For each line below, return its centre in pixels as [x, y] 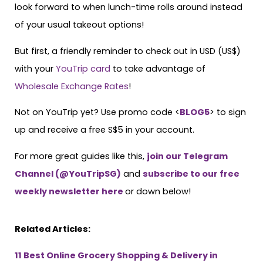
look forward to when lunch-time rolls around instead [129, 7]
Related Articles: [53, 229]
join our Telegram [187, 156]
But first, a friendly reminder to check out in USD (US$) [128, 51]
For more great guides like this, [80, 156]
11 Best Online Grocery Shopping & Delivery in [116, 255]
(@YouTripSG [85, 173]
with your [35, 68]
